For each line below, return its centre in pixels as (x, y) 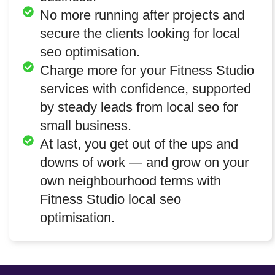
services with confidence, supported (145, 88)
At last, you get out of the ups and (139, 144)
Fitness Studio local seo (110, 199)
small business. (85, 125)
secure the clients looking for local (140, 33)
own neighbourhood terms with (130, 180)
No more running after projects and (142, 15)
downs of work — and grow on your (144, 162)
